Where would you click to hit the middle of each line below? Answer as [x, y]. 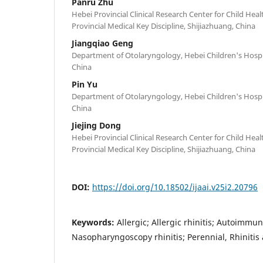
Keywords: [94, 222]
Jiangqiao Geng [102, 43]
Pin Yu [85, 84]
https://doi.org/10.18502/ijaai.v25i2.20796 [175, 187]
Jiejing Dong [96, 125]
